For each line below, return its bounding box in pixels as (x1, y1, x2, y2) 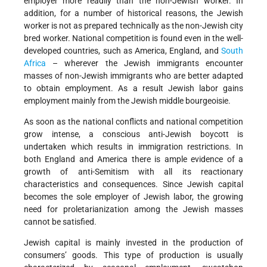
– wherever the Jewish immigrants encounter (46, 58, 243, 69)
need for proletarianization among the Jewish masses (24, 204, 243, 215)
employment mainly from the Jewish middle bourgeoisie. (24, 96, 231, 106)
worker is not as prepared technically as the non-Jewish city (24, 21, 243, 31)
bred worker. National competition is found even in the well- (24, 33, 243, 44)
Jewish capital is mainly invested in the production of (24, 238, 243, 248)
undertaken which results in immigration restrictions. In (24, 142, 243, 152)
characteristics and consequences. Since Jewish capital (24, 179, 243, 190)
